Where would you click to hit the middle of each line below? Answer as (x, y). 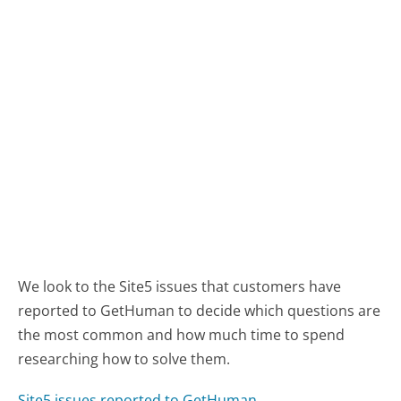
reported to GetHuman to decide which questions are (200, 310)
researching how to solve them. (124, 358)
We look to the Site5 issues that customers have (180, 286)
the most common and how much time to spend (182, 334)
